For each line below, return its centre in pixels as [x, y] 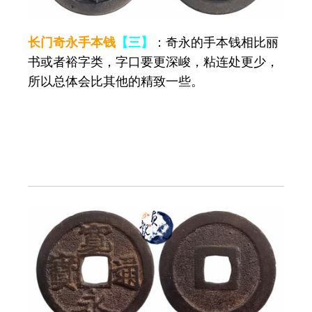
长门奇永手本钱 [72, 42]
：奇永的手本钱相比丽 [216, 42]
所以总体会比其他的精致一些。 [116, 81]
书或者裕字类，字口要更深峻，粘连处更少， [153, 61]
